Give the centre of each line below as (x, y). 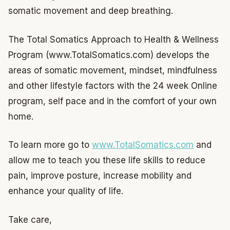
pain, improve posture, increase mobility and (100, 176)
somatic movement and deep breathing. (91, 11)
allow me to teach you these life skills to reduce (107, 160)
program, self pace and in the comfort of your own (112, 101)
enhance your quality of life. (66, 191)
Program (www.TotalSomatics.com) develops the (109, 55)
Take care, (30, 219)
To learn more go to (50, 145)
